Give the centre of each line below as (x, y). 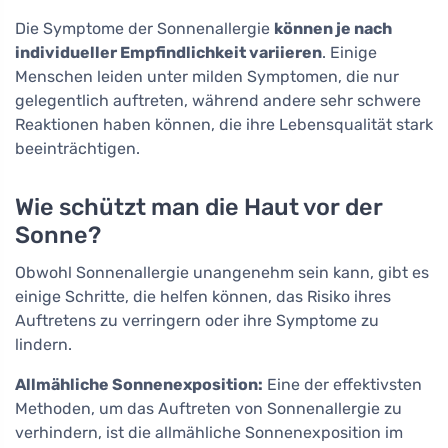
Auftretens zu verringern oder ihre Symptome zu (197, 320)
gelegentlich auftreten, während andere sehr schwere (218, 100)
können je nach (333, 28)
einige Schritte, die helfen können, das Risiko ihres (203, 296)
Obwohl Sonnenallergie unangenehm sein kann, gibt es (222, 272)
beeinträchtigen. (77, 148)
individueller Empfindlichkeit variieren (168, 52)
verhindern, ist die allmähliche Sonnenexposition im (209, 432)
